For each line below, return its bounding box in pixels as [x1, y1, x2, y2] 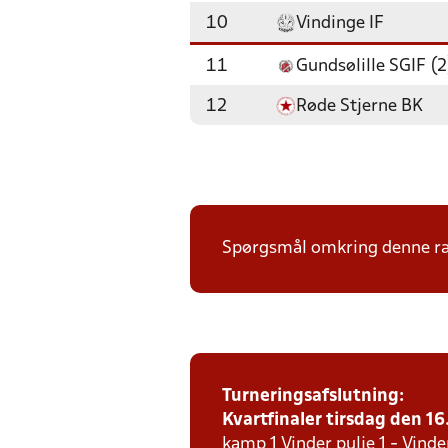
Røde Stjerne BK [296, 98, 423, 115]
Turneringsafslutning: [222, 388, 408, 405]
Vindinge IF [296, 15, 384, 32]
